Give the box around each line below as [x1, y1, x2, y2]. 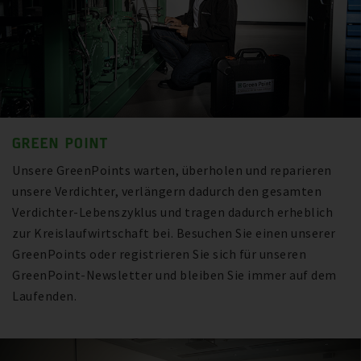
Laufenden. [12, 287, 77, 304]
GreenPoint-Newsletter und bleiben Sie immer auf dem [12, 266, 337, 283]
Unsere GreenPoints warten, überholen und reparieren [12, 161, 332, 178]
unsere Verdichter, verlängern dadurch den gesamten [12, 182, 322, 199]
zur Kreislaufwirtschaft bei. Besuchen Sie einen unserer [12, 224, 336, 241]
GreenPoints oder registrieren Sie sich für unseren [12, 245, 306, 262]
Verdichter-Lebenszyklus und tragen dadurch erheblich [12, 203, 333, 220]
